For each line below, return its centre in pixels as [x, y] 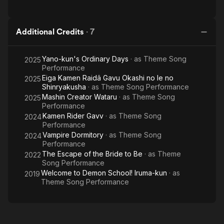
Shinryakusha [64, 87]
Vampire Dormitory [73, 135]
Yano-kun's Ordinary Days [85, 59]
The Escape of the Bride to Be [92, 154]
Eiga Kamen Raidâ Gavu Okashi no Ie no [108, 78]
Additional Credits [50, 32]
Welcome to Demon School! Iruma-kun [104, 173]
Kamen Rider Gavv [73, 116]
